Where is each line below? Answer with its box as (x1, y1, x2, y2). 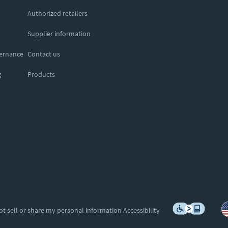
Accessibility (123, 206, 160, 215)
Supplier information (27, 29, 91, 38)
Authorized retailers (27, 9, 88, 18)
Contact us (27, 49, 60, 59)
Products (27, 70, 55, 79)
